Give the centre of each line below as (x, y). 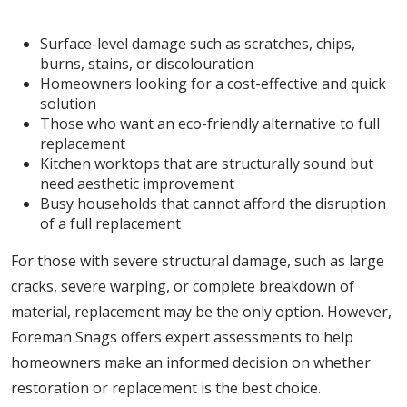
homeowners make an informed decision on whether (191, 362)
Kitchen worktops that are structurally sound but (207, 164)
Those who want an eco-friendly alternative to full (210, 124)
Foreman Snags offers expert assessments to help (182, 337)
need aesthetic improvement (137, 184)
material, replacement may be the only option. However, (201, 312)
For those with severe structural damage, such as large (198, 261)
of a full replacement (110, 223)
